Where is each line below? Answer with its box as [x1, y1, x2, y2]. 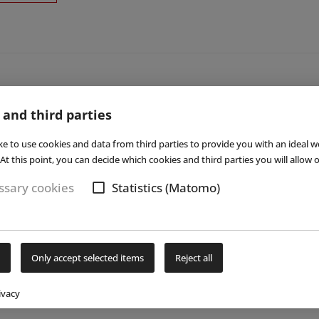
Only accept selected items [31, 251, 144, 264]
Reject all [175, 251, 212, 264]
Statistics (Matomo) [111, 179, 220, 196]
